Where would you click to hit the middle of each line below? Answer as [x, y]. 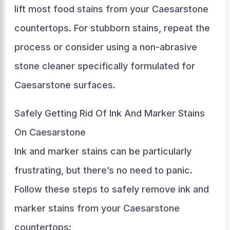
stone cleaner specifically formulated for [104, 66]
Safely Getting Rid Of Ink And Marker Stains [109, 113]
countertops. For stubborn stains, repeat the [112, 28]
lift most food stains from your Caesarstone [111, 9]
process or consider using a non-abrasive [106, 47]
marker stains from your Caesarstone [97, 208]
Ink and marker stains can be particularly [103, 151]
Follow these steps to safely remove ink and [111, 189]
